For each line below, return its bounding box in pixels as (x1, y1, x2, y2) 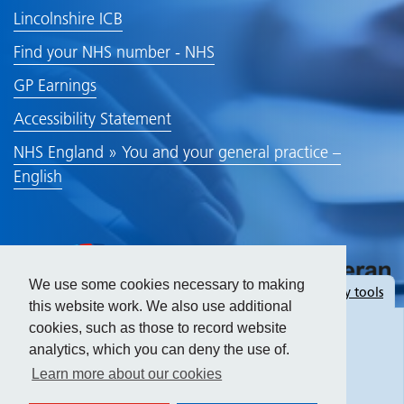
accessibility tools (283, 284, 383, 300)
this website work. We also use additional (29, 298, 292, 315)
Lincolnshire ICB (14, 8, 123, 29)
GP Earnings (14, 75, 96, 96)
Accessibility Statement (14, 108, 171, 129)
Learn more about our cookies (32, 366, 223, 382)
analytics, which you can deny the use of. (29, 342, 289, 358)
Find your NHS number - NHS (14, 41, 215, 62)
